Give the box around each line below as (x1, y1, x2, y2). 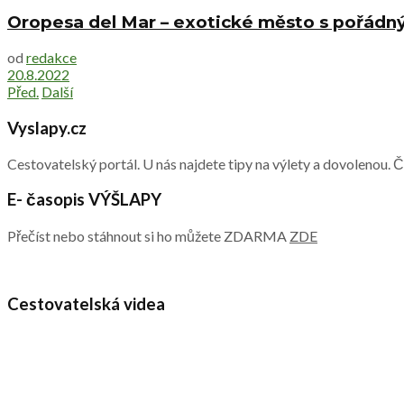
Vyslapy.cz (7, 117, 87, 138)
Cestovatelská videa (7, 293, 165, 314)
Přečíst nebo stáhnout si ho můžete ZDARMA (7, 227, 289, 245)
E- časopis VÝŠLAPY (7, 189, 161, 210)
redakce (26, 49, 77, 67)
